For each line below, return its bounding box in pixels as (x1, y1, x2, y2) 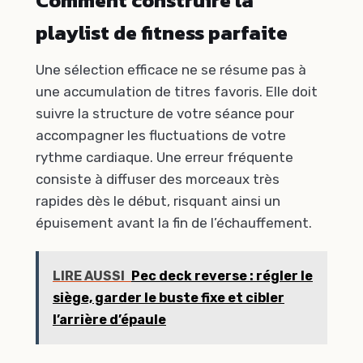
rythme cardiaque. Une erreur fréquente (36, 149, 293, 166)
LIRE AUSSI (52, 267, 125, 284)
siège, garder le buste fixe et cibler (52, 289, 284, 305)
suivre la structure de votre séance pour (36, 105, 294, 122)
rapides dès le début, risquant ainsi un (36, 193, 280, 210)
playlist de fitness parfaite (36, 17, 288, 48)
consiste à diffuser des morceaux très (36, 171, 280, 188)
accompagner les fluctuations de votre (36, 127, 286, 144)
